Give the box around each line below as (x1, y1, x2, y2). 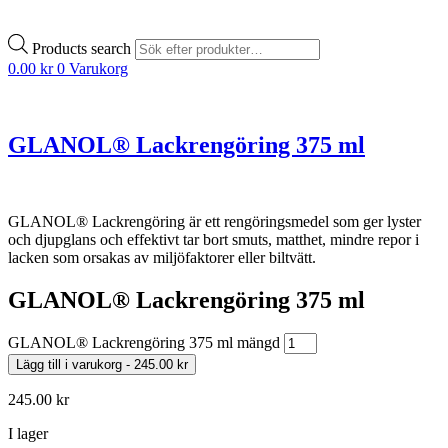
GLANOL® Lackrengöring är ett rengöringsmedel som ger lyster (8, 212, 421, 230)
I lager (8, 425, 48, 443)
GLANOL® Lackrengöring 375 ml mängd (8, 334, 280, 352)
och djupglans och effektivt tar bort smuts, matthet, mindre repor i (8, 230, 419, 248)
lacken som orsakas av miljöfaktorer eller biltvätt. (8, 248, 316, 266)
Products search (32, 39, 135, 57)
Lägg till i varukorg (16, 357, 122, 373)
